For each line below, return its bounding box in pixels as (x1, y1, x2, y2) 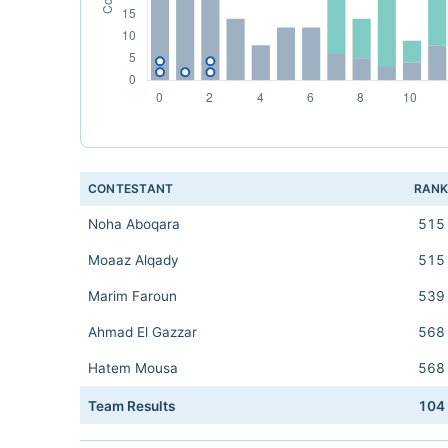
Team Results (88, 398, 175, 414)
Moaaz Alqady (88, 252, 179, 268)
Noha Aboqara (88, 216, 180, 232)
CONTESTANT (88, 181, 174, 196)
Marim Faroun (88, 288, 177, 304)
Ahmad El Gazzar (88, 324, 197, 340)
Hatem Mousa (88, 360, 178, 376)
